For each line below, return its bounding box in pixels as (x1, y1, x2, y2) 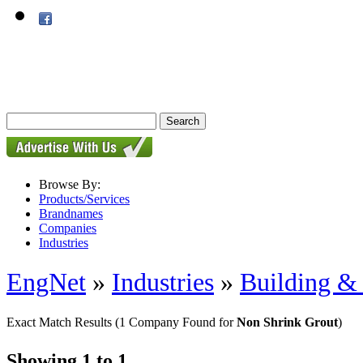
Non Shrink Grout (237, 314, 338, 329)
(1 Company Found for (115, 314, 237, 329)
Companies (39, 221, 96, 235)
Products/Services (39, 192, 130, 206)
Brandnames (39, 207, 103, 220)
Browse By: (39, 177, 100, 191)
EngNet (6, 267, 86, 297)
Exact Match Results (6, 314, 115, 329)
